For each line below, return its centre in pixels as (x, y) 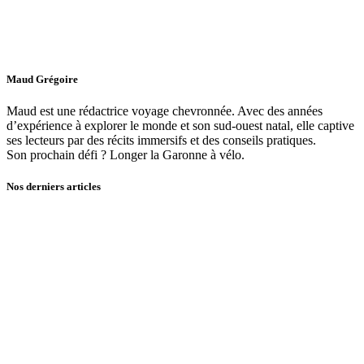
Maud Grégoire (42, 79)
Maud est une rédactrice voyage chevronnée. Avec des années (165, 111)
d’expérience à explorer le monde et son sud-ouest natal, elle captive (180, 126)
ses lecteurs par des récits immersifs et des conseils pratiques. (161, 141)
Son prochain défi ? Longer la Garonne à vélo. (126, 155)
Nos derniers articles (54, 187)
